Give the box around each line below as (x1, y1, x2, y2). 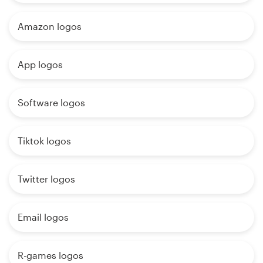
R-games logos (18, 249, 83, 261)
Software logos (18, 96, 85, 108)
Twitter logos (18, 173, 75, 184)
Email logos (18, 211, 69, 222)
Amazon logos (18, 20, 82, 32)
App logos (18, 58, 63, 70)
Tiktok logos (18, 134, 71, 146)
